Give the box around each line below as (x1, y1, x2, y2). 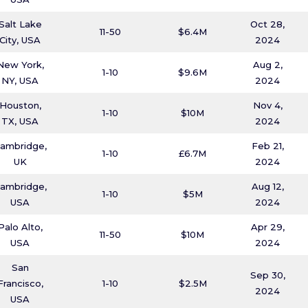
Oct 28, (250, 19, 285, 30)
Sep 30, (250, 269, 285, 280)
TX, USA (1, 115, 39, 126)
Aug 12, (251, 181, 284, 192)
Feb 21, (251, 140, 284, 151)
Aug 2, (252, 59, 283, 70)
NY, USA (1, 75, 39, 86)
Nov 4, (252, 100, 283, 111)
